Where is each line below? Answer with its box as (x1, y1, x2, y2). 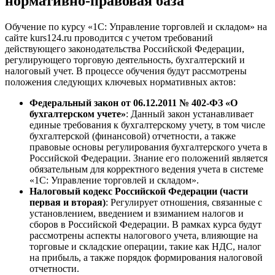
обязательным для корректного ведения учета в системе (29, 164, 263, 175)
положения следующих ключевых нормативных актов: (5, 77, 236, 88)
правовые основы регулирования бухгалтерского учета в (29, 142, 268, 153)
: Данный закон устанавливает (126, 109, 254, 120)
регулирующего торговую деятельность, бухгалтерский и (5, 55, 245, 66)
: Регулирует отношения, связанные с (106, 197, 262, 208)
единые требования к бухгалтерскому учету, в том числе (29, 120, 265, 131)
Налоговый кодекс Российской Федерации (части (29, 186, 248, 197)
